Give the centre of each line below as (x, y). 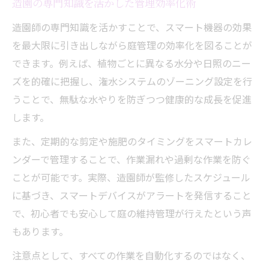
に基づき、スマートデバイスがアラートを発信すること (132, 195)
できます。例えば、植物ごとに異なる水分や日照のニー (131, 63)
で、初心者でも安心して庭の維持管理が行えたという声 (132, 213)
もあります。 (40, 231)
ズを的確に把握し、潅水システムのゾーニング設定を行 (132, 81)
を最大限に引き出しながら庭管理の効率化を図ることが (132, 45)
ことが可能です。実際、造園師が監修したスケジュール (131, 177)
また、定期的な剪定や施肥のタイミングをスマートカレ (132, 141)
